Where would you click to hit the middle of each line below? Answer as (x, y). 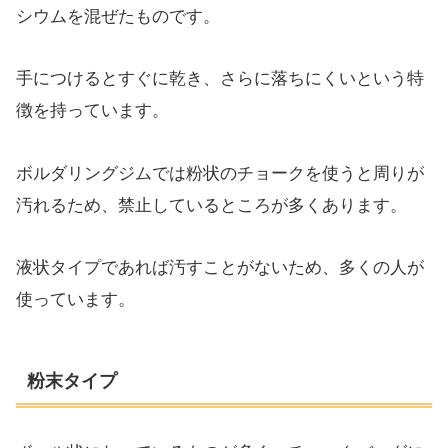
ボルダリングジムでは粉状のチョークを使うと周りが (220, 173)
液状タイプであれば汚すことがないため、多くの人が (220, 268)
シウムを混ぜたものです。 (118, 16)
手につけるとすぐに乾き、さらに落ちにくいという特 (220, 79)
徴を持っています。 (92, 111)
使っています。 (75, 300)
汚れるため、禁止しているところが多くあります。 (211, 205)
